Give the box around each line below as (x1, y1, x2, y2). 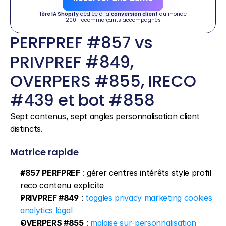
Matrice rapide (10, 146, 79, 158)
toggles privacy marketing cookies (85, 193, 212, 203)
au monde (158, 10, 187, 18)
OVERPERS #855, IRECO (10, 70, 196, 92)
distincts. (10, 124, 43, 134)
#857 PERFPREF (20, 167, 80, 178)
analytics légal (20, 205, 73, 215)
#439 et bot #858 (10, 89, 155, 111)
